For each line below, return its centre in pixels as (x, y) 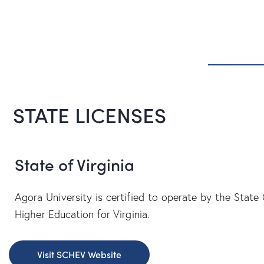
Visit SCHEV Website (79, 255)
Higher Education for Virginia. (82, 214)
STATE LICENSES (90, 115)
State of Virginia (75, 164)
